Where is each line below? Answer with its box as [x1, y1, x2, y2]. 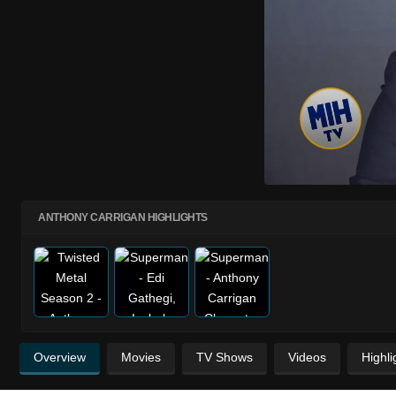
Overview [34, 349, 86, 364]
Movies [121, 349, 161, 364]
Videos [288, 349, 326, 364]
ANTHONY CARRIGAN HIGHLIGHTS [38, 210, 208, 224]
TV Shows [196, 349, 253, 364]
